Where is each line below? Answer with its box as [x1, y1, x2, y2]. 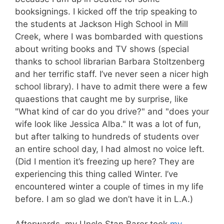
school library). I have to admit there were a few [15, 81, 207, 91]
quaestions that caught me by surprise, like [15, 93, 188, 104]
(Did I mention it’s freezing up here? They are [15, 156, 194, 166]
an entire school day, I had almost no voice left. [15, 143, 204, 154]
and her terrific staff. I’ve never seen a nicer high [15, 68, 208, 79]
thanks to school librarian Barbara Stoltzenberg [15, 56, 204, 66]
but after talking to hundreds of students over [15, 131, 199, 141]
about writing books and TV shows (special [15, 43, 189, 54]
